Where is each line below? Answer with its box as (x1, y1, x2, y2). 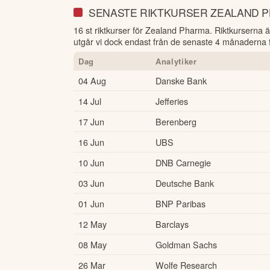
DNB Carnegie (155, 155, 211, 169)
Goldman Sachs (155, 237, 217, 251)
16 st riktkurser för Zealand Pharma (74, 23, 210, 36)
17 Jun (78, 115, 104, 128)
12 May (78, 217, 107, 230)
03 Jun (78, 176, 104, 189)
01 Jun (78, 196, 104, 210)
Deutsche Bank (155, 176, 214, 189)
